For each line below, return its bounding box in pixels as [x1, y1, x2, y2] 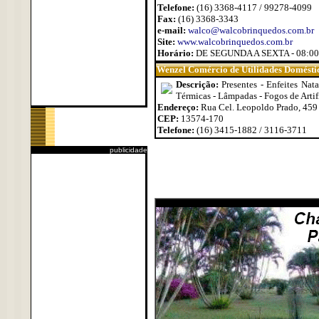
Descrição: [175, 79, 222, 90]
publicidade [109, 146, 147, 154]
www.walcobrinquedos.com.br [177, 36, 293, 47]
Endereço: [157, 102, 201, 113]
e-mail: [157, 25, 188, 36]
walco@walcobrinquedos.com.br [187, 25, 314, 36]
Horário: [157, 48, 196, 58]
